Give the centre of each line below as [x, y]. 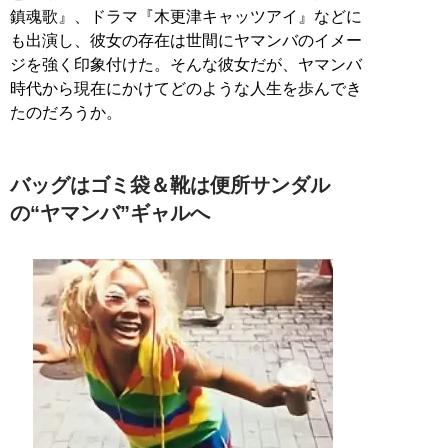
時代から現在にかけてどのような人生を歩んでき [186, 88]
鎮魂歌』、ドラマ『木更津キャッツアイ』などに [186, 16]
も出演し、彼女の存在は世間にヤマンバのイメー [186, 40]
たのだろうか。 [66, 112]
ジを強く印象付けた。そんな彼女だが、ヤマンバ [186, 64]
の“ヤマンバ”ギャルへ [110, 212]
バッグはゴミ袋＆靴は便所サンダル [170, 184]
